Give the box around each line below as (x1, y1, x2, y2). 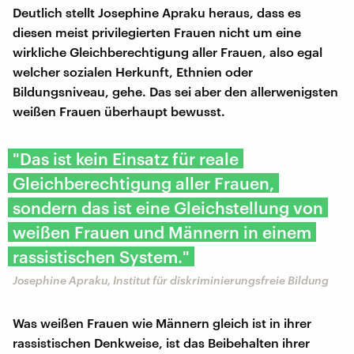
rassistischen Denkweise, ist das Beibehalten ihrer (13, 334, 310, 350)
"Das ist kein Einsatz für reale (13, 148, 239, 168)
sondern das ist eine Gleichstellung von (13, 197, 323, 217)
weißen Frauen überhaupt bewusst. (13, 103, 225, 119)
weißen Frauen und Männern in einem (13, 221, 311, 242)
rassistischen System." (13, 246, 190, 266)
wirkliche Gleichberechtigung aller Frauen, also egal (13, 43, 322, 59)
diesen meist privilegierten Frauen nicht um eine (13, 24, 301, 40)
